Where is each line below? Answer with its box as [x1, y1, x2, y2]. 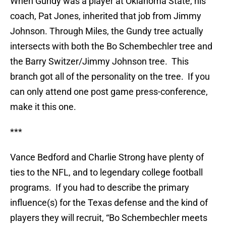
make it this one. [10, 101, 76, 112]
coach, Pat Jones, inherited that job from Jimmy [10, 11, 201, 22]
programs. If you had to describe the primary [10, 182, 189, 193]
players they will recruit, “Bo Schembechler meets [10, 212, 207, 223]
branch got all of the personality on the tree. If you [10, 71, 210, 82]
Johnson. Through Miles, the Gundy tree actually [10, 26, 203, 37]
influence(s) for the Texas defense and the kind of [10, 197, 208, 208]
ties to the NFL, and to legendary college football [10, 167, 203, 178]
